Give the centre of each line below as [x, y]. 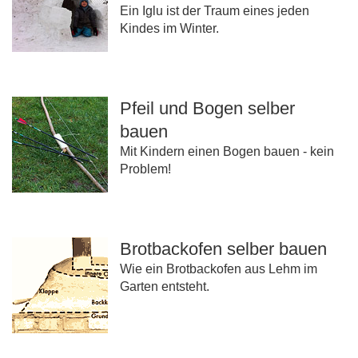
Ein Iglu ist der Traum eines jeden [215, 11]
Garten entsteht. [165, 287]
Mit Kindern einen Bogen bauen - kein [227, 152]
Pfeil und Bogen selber [207, 109]
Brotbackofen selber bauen [223, 249]
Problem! [145, 169]
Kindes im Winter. [169, 29]
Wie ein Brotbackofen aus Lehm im [219, 269]
